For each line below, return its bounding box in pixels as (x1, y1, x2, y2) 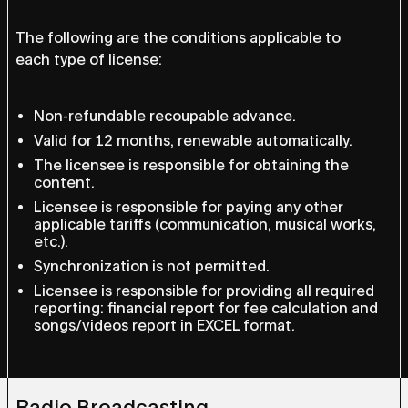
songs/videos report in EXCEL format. (34, 317, 295, 334)
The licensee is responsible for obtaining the (34, 157, 349, 174)
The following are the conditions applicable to (15, 29, 341, 46)
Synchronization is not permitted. (34, 258, 270, 275)
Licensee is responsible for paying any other (34, 199, 343, 216)
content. (34, 174, 95, 191)
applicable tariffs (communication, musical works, (34, 216, 376, 233)
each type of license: (15, 51, 162, 68)
